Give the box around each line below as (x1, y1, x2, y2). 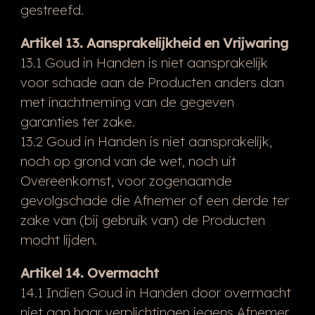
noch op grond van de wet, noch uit (20, 152, 236, 169)
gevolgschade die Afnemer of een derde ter (20, 191, 289, 209)
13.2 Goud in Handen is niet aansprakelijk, (20, 132, 272, 150)
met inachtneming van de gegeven (20, 93, 234, 110)
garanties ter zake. (20, 112, 135, 130)
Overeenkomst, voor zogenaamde (20, 172, 232, 189)
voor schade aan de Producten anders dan (20, 73, 284, 91)
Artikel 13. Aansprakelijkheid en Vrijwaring (20, 34, 288, 51)
